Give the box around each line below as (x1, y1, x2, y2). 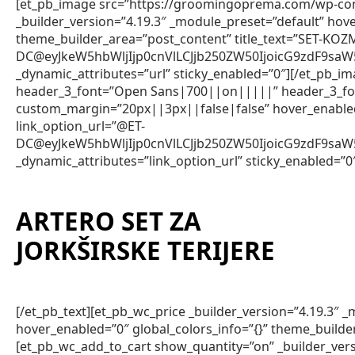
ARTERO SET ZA (16, 204, 201, 239)
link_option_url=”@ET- (16, 116, 145, 135)
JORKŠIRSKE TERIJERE (16, 234, 275, 268)
